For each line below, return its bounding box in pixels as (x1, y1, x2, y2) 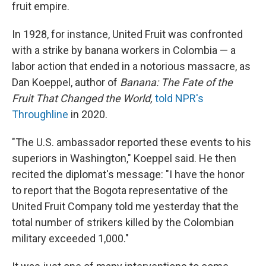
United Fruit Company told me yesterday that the (12, 200, 239, 213)
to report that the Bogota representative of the (12, 184, 228, 197)
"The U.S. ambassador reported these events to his (12, 136, 251, 148)
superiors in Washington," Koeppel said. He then (12, 152, 236, 164)
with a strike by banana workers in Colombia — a (12, 44, 236, 56)
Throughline (12, 108, 68, 121)
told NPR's (155, 92, 204, 104)
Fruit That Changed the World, (12, 92, 155, 104)
